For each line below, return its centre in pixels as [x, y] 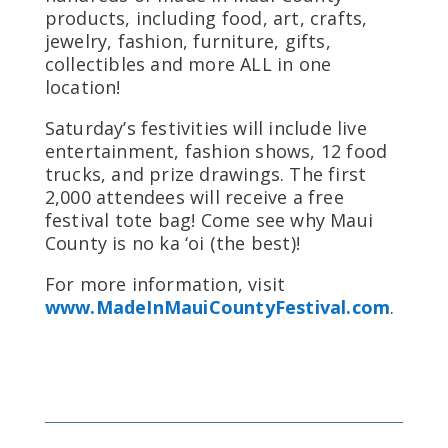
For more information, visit [165, 284]
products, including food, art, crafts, [206, 18]
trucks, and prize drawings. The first [205, 174]
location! [82, 87]
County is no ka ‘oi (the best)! [172, 243]
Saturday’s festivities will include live [205, 128]
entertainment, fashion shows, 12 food [216, 151]
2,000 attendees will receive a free [194, 197]
